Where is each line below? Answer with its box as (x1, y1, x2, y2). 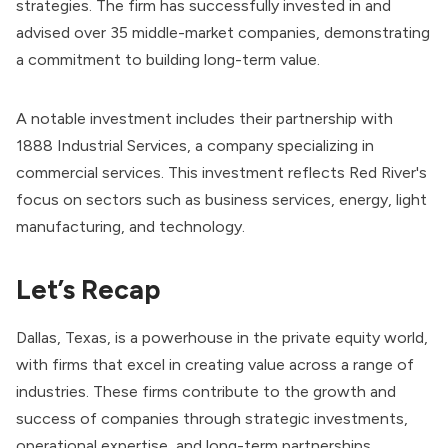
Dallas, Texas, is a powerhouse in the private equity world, (16, 328, 428, 348)
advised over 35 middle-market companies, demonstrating (16, 22, 430, 42)
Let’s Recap (16, 272, 160, 306)
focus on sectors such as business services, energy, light (16, 189, 427, 209)
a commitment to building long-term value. (16, 49, 320, 69)
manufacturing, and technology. (16, 216, 249, 236)
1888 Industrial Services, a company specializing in (16, 135, 374, 155)
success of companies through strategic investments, (16, 409, 408, 429)
